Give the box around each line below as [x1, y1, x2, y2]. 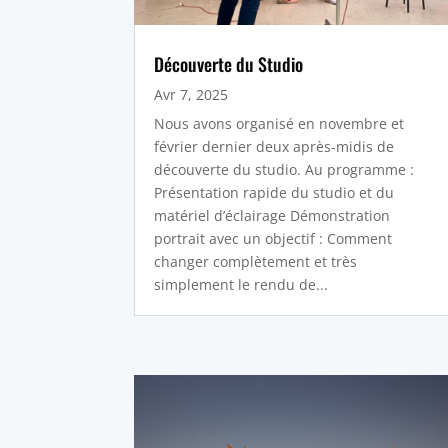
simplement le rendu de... [154, 274, 329, 294]
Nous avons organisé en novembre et [154, 113, 405, 133]
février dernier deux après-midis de [154, 136, 395, 156]
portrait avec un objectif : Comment [154, 228, 393, 248]
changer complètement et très [154, 251, 358, 271]
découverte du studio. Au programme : [154, 159, 415, 179]
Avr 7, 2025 [154, 84, 229, 104]
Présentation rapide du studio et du [154, 182, 395, 202]
